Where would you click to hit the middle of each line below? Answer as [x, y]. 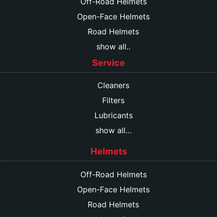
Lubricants [113, 116]
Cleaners [113, 85]
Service [108, 62]
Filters [113, 101]
